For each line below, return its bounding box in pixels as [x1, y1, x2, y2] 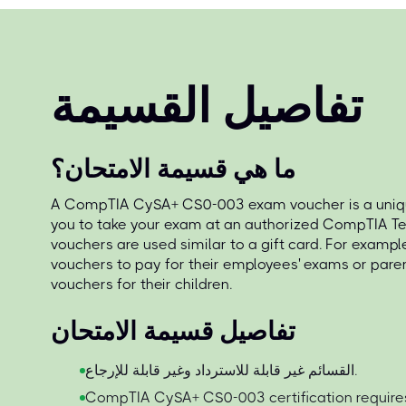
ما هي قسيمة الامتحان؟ [51, 154, 295, 184]
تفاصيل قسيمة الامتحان [51, 316, 295, 346]
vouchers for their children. [51, 275, 232, 293]
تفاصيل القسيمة [51, 80, 362, 133]
